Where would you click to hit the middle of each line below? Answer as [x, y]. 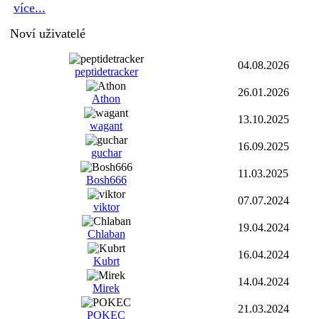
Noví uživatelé [48, 33]
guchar [106, 153]
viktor [106, 207]
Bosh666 [106, 180]
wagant [106, 126]
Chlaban [106, 234]
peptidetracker [106, 72]
